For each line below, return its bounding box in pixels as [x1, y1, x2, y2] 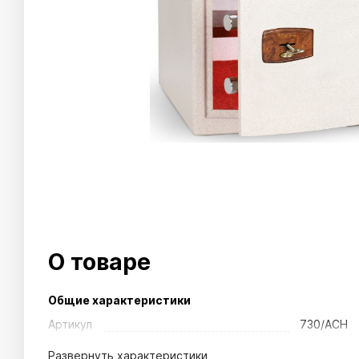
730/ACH [300, 317, 348, 332]
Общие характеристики [48, 293, 191, 308]
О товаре [48, 248, 151, 276]
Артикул [48, 317, 92, 332]
